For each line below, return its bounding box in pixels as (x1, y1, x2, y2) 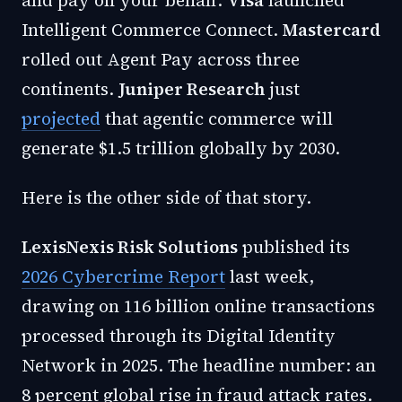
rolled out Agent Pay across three (22, 48, 300, 71)
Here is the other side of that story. (22, 186, 311, 209)
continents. (22, 77, 118, 100)
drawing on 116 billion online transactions (22, 294, 375, 318)
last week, (225, 265, 314, 288)
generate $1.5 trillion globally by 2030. (22, 136, 340, 160)
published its (238, 235, 350, 258)
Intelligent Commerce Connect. (22, 18, 283, 41)
